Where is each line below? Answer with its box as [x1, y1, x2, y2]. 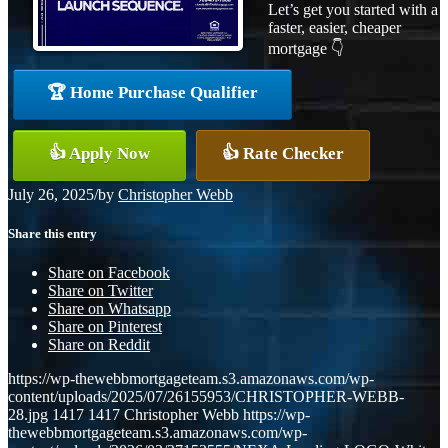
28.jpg [8, 406, 48, 424]
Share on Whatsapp [48, 300, 171, 318]
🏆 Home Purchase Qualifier [47, 82, 258, 102]
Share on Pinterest [48, 318, 162, 336]
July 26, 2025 [8, 185, 94, 203]
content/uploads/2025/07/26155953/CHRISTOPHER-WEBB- [8, 388, 404, 406]
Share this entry [8, 225, 97, 241]
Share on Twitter [48, 282, 153, 300]
